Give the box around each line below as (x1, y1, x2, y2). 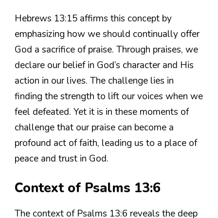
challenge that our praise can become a (15, 121, 174, 134)
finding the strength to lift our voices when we (15, 90, 203, 103)
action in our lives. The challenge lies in (15, 74, 174, 88)
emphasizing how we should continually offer (15, 28, 200, 41)
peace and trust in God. (15, 152, 109, 165)
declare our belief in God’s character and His (15, 59, 194, 72)
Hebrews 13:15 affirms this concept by (15, 12, 172, 25)
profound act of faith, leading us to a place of (15, 137, 197, 150)
